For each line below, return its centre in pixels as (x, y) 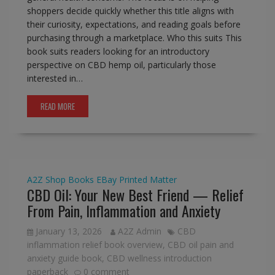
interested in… (55, 79)
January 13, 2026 (68, 231)
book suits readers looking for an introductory (118, 52)
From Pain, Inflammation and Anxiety (123, 211)
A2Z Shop (46, 180)
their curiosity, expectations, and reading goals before (134, 25)
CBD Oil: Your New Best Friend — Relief (135, 195)
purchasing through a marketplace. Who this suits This (134, 38)
